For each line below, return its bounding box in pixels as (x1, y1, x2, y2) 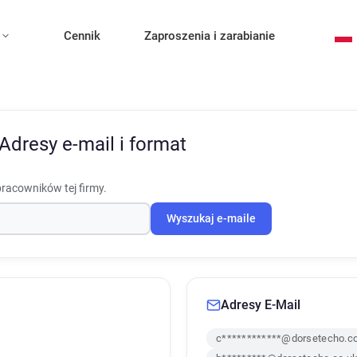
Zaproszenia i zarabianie (144, 29, 275, 43)
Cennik (64, 29, 100, 43)
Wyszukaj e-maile (167, 212, 256, 226)
